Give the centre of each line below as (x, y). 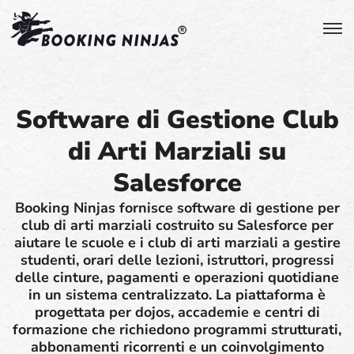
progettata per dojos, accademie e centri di (177, 312)
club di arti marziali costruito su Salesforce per (177, 225)
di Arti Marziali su (177, 151)
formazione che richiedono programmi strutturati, (177, 330)
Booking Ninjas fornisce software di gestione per (177, 208)
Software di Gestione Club (177, 120)
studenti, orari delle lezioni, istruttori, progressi (177, 260)
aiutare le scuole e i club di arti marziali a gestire (177, 243)
